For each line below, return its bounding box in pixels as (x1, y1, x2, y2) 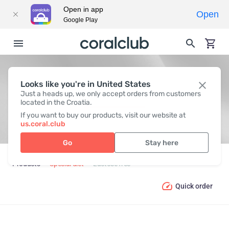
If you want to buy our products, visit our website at (20, 111, 186, 120)
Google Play (63, 16, 98, 24)
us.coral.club (20, 120, 65, 128)
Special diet (50, 159, 84, 168)
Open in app (63, 5, 103, 13)
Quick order (175, 181, 213, 190)
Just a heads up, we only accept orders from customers (20, 89, 201, 98)
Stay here (145, 138, 178, 147)
